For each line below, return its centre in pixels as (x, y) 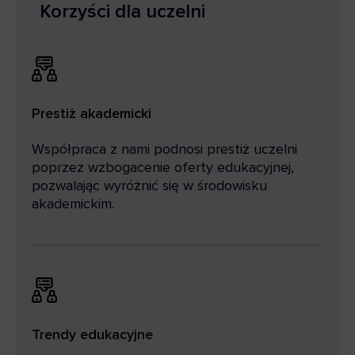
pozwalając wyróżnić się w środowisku (149, 186)
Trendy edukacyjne (92, 335)
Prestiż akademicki (92, 114)
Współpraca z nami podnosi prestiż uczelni (164, 149)
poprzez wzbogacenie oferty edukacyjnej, (163, 168)
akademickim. (73, 204)
